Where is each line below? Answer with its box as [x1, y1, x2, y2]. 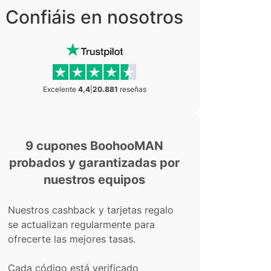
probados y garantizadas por [9, 155, 180, 170]
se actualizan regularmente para [8, 218, 155, 230]
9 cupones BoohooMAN [25, 139, 163, 153]
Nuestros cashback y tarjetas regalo [8, 204, 174, 216]
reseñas [117, 85, 146, 94]
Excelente [42, 85, 78, 94]
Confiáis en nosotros [5, 6, 183, 28]
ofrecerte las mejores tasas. [8, 233, 135, 245]
